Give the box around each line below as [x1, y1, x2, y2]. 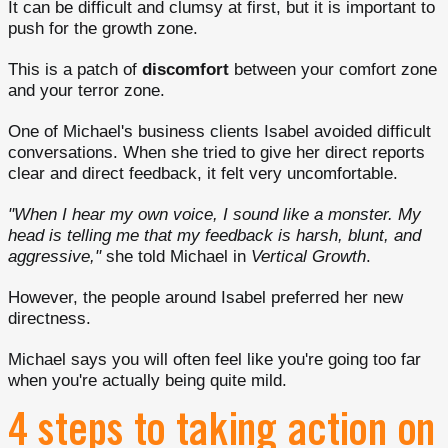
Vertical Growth [251, 247, 366, 266]
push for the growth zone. [8, 19, 198, 38]
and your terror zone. [8, 81, 165, 100]
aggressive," [8, 247, 101, 266]
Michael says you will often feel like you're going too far [8, 350, 421, 369]
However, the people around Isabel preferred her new [8, 288, 403, 307]
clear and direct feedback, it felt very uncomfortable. [8, 164, 398, 183]
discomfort [142, 60, 229, 79]
